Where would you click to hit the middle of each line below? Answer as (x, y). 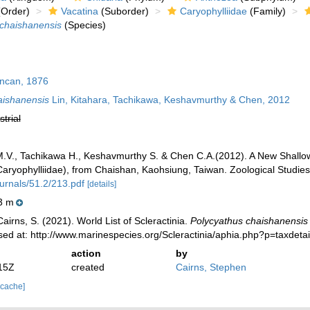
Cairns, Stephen (211, 267)
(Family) (266, 11)
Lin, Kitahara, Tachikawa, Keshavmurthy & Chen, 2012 (169, 100)
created (88, 267)
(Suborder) (123, 11)
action (86, 254)
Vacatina (79, 11)
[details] (101, 184)
